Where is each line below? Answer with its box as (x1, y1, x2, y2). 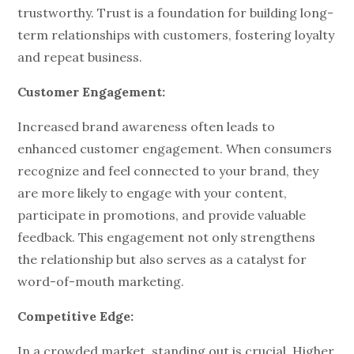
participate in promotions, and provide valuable (17, 207, 307, 223)
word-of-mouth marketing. (17, 273, 185, 289)
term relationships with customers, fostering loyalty (17, 27, 335, 43)
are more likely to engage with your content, (17, 185, 288, 201)
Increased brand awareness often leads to (17, 119, 276, 134)
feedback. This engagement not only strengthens (17, 229, 316, 245)
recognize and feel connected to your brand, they (17, 163, 319, 179)
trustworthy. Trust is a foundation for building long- (17, 5, 334, 21)
